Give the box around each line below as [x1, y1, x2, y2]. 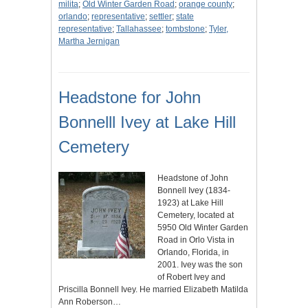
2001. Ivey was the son [157, 260, 243, 270]
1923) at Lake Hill [157, 198, 223, 208]
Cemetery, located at [157, 210, 234, 221]
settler [149, 12, 172, 22]
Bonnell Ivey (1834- [157, 186, 230, 196]
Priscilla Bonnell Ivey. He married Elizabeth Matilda [58, 285, 248, 295]
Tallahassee [116, 24, 162, 34]
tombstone [166, 24, 205, 34]
